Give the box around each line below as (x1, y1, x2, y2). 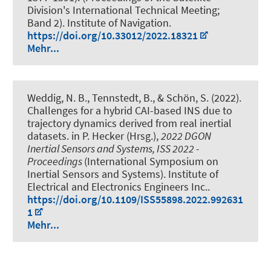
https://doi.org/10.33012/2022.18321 (27, 28, 198, 42)
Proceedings (27, 154, 84, 168)
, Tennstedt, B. (87, 91, 152, 105)
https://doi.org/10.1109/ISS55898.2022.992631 (27, 192, 243, 206)
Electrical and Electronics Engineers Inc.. (27, 180, 210, 194)
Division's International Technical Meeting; (27, 2, 220, 17)
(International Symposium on (84, 154, 218, 168)
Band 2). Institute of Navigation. (27, 15, 171, 30)
